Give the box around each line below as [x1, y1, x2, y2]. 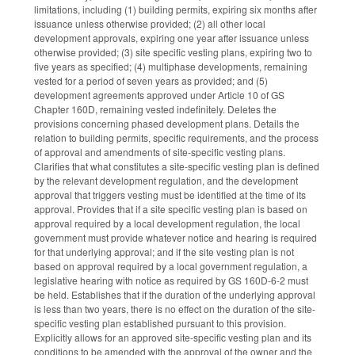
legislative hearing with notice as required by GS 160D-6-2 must [34, 273, 308, 288]
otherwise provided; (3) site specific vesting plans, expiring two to [34, 45, 312, 59]
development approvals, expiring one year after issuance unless [34, 31, 309, 45]
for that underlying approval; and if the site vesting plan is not [34, 245, 294, 259]
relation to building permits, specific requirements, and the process [34, 131, 319, 145]
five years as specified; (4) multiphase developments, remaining [34, 59, 307, 74]
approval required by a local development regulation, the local [34, 216, 300, 231]
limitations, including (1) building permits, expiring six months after [34, 2, 317, 17]
